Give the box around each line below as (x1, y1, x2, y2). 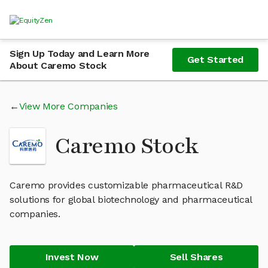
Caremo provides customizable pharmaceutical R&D (10, 179, 243, 191)
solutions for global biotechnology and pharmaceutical (10, 194, 253, 205)
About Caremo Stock (10, 60, 106, 71)
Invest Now (45, 251, 99, 263)
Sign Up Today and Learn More (10, 48, 150, 59)
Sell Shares (169, 251, 223, 263)
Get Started (187, 54, 243, 65)
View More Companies (19, 100, 118, 112)
